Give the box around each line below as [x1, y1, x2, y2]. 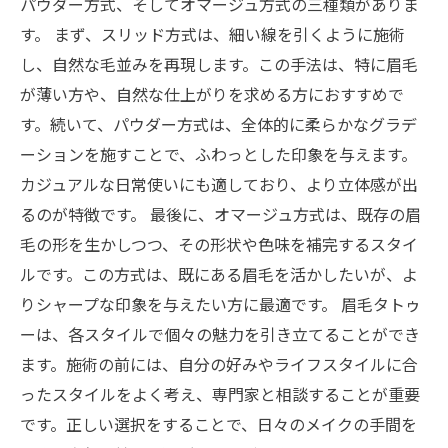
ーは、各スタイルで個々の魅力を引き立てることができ [20, 322, 420, 346]
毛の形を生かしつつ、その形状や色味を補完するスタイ [20, 232, 418, 256]
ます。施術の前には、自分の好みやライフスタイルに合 [20, 352, 418, 376]
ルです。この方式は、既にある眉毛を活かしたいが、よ [20, 262, 418, 286]
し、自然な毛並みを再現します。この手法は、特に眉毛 [20, 52, 418, 76]
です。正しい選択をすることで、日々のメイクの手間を [20, 412, 417, 436]
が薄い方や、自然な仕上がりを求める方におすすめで [20, 82, 404, 106]
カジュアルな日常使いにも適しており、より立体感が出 [20, 172, 418, 196]
